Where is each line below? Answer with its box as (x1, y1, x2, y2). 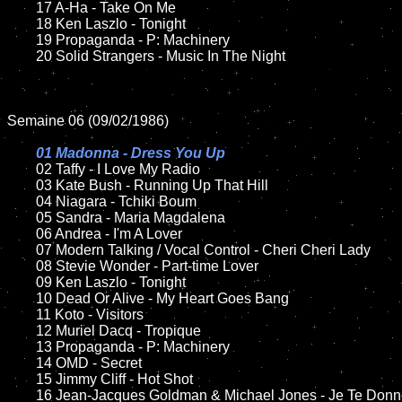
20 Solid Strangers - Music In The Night (7, 48, 36, 64)
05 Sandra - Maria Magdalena (7, 210, 36, 225)
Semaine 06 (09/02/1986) (7, 113, 169, 128)
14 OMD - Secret (7, 355, 36, 371)
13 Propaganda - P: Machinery (7, 339, 36, 354)
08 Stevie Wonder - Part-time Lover (7, 258, 36, 274)
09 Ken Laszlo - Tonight (7, 275, 36, 290)
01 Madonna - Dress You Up (36, 145, 225, 161)
